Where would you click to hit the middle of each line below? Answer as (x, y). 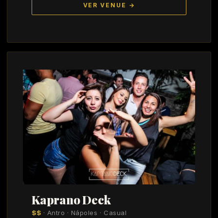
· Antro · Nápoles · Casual (84, 213)
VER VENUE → (109, 6)
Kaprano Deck (72, 200)
